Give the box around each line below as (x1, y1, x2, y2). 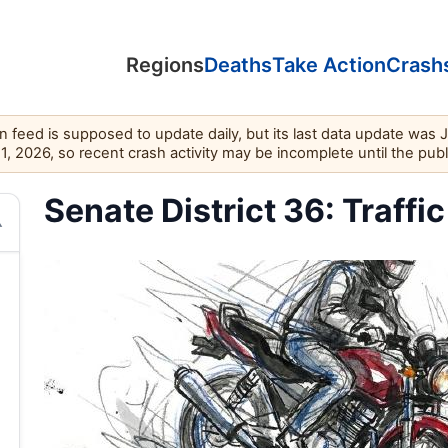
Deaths (204, 53, 273, 78)
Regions (126, 53, 205, 78)
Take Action (272, 53, 387, 78)
